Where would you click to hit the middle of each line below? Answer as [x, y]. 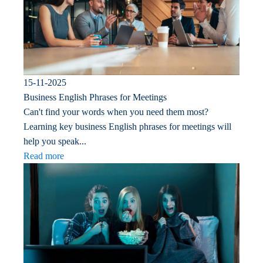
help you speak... [55, 141]
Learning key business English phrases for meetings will [127, 126]
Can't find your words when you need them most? [116, 112]
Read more [44, 156]
